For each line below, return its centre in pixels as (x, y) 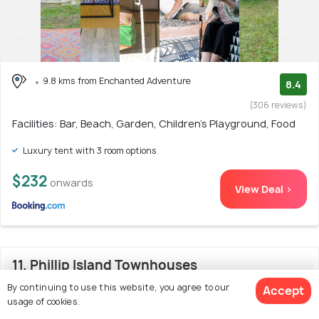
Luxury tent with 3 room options (89, 150)
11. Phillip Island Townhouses (105, 265)
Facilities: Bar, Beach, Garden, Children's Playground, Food (154, 123)
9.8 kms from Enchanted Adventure (117, 80)
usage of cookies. (44, 301)
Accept (283, 291)
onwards (72, 182)
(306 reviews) (278, 105)
